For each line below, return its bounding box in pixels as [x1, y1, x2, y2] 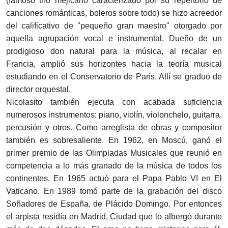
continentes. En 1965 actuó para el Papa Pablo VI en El [6, 174, 222, 183]
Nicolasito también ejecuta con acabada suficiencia [6, 98, 222, 106]
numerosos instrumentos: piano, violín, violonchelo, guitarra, [6, 110, 222, 119]
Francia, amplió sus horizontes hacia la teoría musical [6, 60, 222, 68]
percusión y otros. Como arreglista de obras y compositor [6, 123, 222, 132]
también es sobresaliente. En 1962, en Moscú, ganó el [6, 136, 222, 145]
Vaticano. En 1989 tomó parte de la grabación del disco [6, 187, 222, 195]
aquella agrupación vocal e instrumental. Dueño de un [6, 34, 222, 43]
